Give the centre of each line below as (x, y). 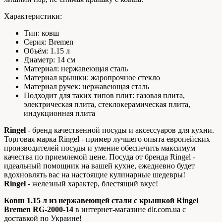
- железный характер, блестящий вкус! (92, 183)
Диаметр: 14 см (50, 59)
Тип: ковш (41, 33)
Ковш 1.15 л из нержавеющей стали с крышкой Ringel (101, 200)
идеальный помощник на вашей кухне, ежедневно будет (99, 166)
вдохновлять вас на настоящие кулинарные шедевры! (95, 174)
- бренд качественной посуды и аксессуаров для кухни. (120, 130)
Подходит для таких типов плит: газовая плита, (104, 95)
